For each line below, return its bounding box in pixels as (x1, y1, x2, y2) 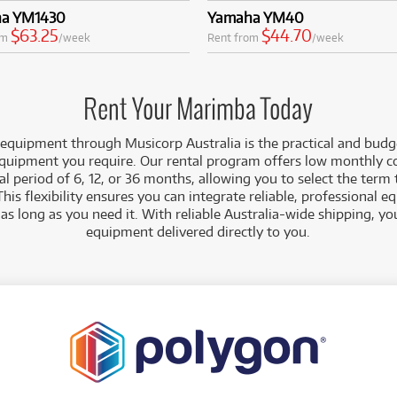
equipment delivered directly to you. (86, 222, 311, 240)
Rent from (206, 30, 261, 45)
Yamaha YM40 (206, 8, 304, 27)
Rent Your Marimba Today (83, 96, 314, 125)
